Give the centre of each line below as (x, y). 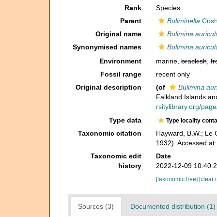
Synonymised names (107, 47)
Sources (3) (96, 206)
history (130, 165)
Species (168, 8)
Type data (125, 120)
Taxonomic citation (109, 133)
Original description (108, 87)
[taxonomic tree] (177, 179)
